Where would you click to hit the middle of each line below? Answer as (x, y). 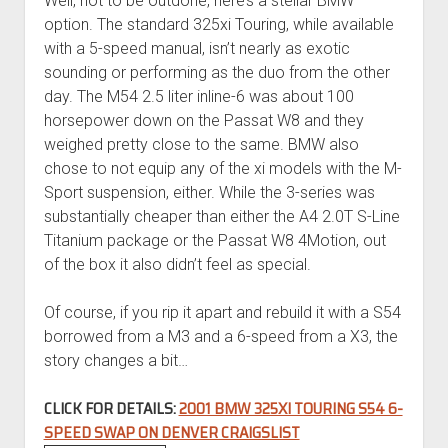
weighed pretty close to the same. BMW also (201, 144)
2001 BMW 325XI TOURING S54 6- (290, 408)
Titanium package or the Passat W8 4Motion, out (214, 240)
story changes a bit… (115, 360)
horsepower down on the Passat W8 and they (203, 120)
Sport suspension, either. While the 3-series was (209, 192)
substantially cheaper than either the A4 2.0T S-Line (221, 216)
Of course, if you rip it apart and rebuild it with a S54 (222, 312)
